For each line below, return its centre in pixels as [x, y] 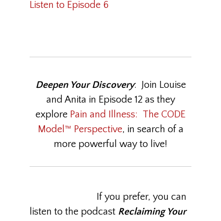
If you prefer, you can [142, 197]
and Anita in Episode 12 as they [110, 100]
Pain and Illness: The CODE [128, 114]
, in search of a [153, 129]
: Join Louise [160, 85]
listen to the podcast [74, 212]
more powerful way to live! [110, 144]
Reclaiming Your [152, 212]
